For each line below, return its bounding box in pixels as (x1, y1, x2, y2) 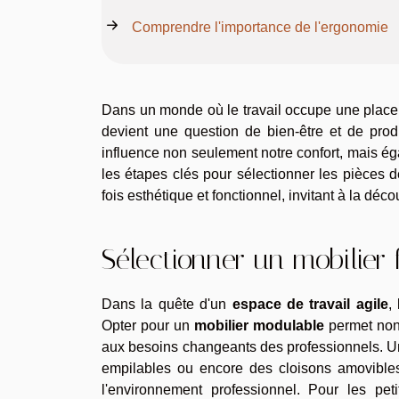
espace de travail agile (232, 296, 388, 312)
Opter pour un (102, 317, 194, 333)
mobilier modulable (194, 317, 324, 333)
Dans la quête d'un (102, 296, 232, 312)
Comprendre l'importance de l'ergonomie (132, 19, 388, 35)
